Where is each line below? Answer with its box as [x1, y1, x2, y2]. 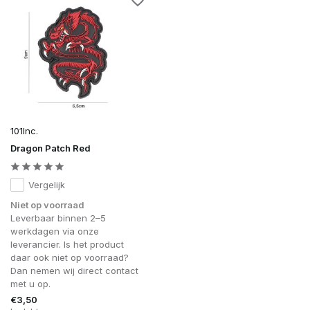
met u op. [10, 277, 51, 289]
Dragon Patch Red [10, 142, 91, 154]
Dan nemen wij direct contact [10, 264, 138, 276]
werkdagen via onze [10, 225, 99, 237]
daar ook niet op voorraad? [10, 251, 129, 263]
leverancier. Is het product [10, 238, 124, 250]
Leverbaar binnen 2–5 [10, 212, 106, 224]
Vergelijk [28, 179, 65, 190]
